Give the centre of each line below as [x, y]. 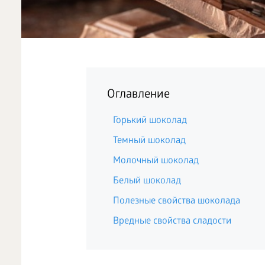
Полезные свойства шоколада [176, 201]
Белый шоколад [147, 181]
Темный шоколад [149, 141]
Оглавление [138, 95]
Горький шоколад [150, 121]
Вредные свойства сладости [172, 222]
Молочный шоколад [156, 161]
